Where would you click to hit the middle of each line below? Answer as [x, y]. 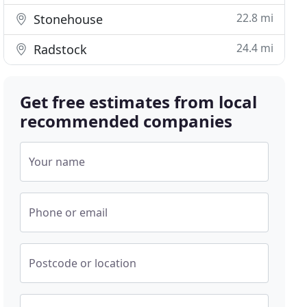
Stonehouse [67, 19]
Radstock [59, 49]
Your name [57, 162]
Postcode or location [83, 263]
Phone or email [69, 212]
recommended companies [126, 121]
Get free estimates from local [139, 102]
